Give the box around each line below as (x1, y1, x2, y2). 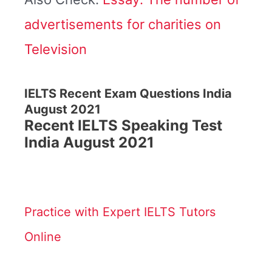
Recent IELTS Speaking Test (24, 117, 222, 135)
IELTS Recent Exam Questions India (24, 86, 232, 101)
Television (24, 41, 87, 57)
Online (24, 229, 61, 244)
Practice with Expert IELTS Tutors (24, 204, 216, 219)
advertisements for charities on (24, 16, 221, 32)
